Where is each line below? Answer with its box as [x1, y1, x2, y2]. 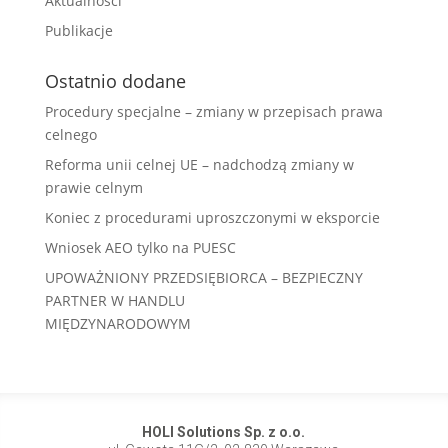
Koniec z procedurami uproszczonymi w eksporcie [44, 208, 380, 227]
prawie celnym [44, 178, 143, 197]
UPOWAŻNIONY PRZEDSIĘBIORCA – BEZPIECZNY [44, 268, 363, 287]
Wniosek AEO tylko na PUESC [44, 238, 236, 257]
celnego [44, 125, 97, 144]
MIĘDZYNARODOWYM [44, 314, 191, 333]
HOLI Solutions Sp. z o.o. [142, 424, 306, 440]
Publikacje [44, 21, 113, 40]
